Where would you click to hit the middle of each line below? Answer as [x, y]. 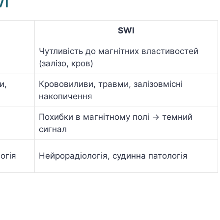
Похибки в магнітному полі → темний [116, 117]
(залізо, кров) [66, 63]
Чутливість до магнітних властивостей [119, 51]
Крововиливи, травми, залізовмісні [111, 84]
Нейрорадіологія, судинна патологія [113, 156]
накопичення [66, 96]
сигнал [53, 129]
